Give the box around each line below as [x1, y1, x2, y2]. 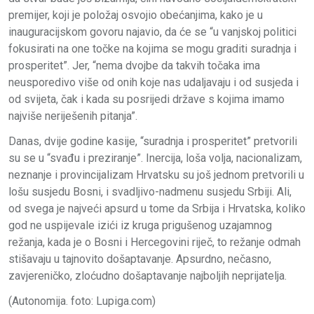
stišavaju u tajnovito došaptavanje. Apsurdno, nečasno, [8, 252, 271, 266]
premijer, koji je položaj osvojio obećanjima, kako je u [8, 8, 263, 22]
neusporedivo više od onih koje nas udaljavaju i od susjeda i [8, 75, 299, 89]
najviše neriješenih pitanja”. [8, 109, 137, 123]
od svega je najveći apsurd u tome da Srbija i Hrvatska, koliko [8, 201, 306, 215]
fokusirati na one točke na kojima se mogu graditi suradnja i [8, 41, 296, 55]
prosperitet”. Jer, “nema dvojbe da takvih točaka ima [8, 58, 260, 72]
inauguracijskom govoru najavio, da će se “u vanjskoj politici [8, 25, 296, 39]
